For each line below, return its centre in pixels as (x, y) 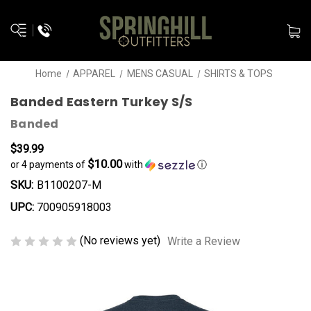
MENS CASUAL (160, 74)
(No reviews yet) (120, 241)
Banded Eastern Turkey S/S (102, 102)
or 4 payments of (49, 165)
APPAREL (94, 74)
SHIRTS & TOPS (239, 74)
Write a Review (204, 241)
